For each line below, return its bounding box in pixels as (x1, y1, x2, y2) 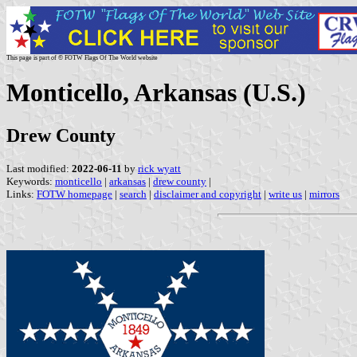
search (120, 187, 147, 200)
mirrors (309, 187, 339, 200)
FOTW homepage (37, 187, 112, 200)
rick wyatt (138, 162, 181, 175)
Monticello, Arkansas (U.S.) (6, 78, 306, 108)
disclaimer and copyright (154, 187, 261, 200)
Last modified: (6, 162, 72, 175)
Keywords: (6, 175, 55, 187)
